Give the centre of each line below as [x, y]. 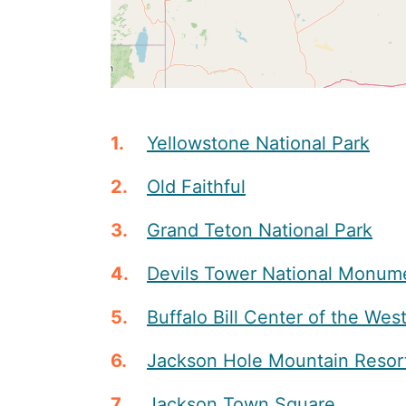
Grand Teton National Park [260, 231]
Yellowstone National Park [258, 144]
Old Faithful [196, 187]
